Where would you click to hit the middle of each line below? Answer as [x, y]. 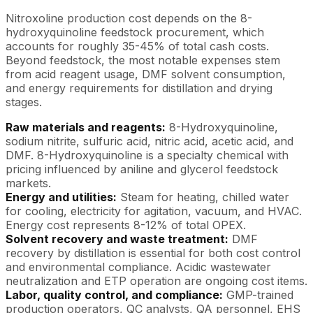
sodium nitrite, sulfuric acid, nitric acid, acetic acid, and [150, 141]
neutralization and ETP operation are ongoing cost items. [156, 281]
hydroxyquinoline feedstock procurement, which [135, 32]
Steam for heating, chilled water [203, 197]
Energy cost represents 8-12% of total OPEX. [126, 225]
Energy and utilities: [61, 197]
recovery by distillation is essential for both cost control [153, 253]
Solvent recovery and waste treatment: [117, 239]
